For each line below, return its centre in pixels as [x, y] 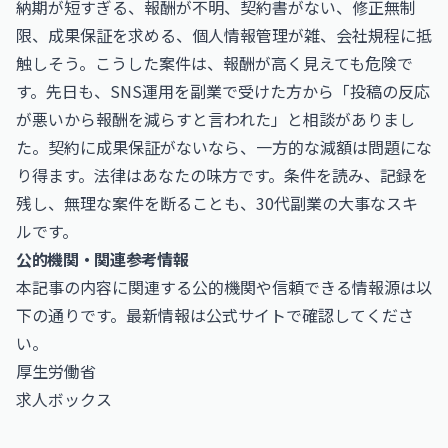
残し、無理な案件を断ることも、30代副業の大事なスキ [217, 203]
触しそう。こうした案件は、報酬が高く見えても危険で [214, 63]
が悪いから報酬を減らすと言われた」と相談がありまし [215, 119]
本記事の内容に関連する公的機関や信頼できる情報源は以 [224, 287]
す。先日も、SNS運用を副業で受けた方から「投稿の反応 [223, 91]
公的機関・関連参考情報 [102, 259]
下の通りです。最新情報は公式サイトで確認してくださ [215, 315]
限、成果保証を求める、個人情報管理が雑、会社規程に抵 [224, 35]
